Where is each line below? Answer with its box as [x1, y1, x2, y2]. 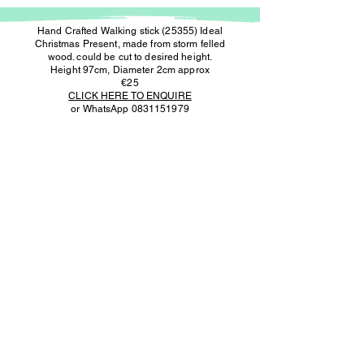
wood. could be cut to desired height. [47, 51, 213, 63]
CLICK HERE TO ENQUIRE [68, 90, 192, 102]
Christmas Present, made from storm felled [34, 38, 226, 50]
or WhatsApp [71, 103, 132, 115]
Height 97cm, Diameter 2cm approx [50, 64, 210, 76]
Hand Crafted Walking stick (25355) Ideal [37, 25, 223, 37]
